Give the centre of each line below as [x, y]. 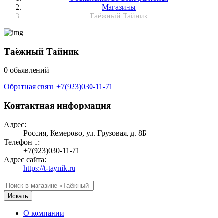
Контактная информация [57, 106]
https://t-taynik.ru [49, 168]
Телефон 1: [22, 142]
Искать [18, 196]
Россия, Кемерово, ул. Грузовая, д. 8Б [85, 133]
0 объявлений [27, 70]
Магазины [119, 7]
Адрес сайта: [25, 159]
